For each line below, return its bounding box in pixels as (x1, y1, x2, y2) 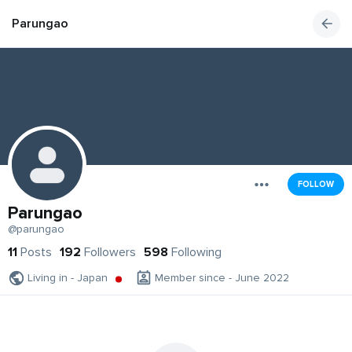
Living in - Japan (27, 271, 108, 285)
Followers (84, 244, 136, 261)
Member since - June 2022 (155, 271, 289, 285)
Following (171, 244, 222, 261)
